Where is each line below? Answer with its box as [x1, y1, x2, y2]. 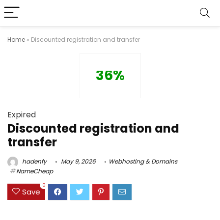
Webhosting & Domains [109, 157, 177, 166]
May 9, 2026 [59, 157, 96, 166]
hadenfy [21, 157, 47, 166]
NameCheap [16, 167, 53, 175]
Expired [7, 109, 36, 120]
